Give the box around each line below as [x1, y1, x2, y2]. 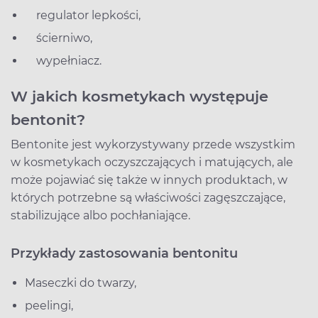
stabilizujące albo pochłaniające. [11, 208, 190, 222]
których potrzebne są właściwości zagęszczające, [11, 190, 285, 204]
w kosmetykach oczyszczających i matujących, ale [11, 155, 293, 169]
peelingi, [25, 298, 73, 312]
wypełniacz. [25, 53, 102, 67]
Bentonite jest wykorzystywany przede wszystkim [11, 137, 295, 151]
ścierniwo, [25, 31, 92, 45]
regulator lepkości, [25, 8, 141, 22]
